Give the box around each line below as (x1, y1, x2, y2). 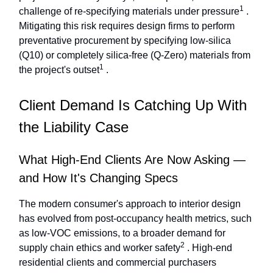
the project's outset (19, 65, 99, 76)
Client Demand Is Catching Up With (19, 97, 247, 114)
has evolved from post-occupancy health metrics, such (19, 213, 252, 224)
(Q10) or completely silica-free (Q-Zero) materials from (19, 50, 250, 61)
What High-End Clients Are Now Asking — (19, 153, 246, 167)
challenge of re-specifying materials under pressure (19, 6, 239, 17)
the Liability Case (19, 119, 129, 136)
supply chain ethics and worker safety (19, 243, 180, 253)
